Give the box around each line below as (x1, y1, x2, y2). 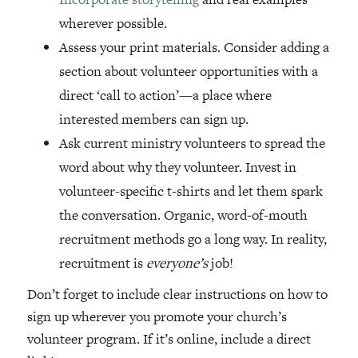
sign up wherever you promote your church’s (26, 307, 287, 327)
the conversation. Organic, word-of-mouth (58, 205, 308, 225)
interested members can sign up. (58, 109, 252, 129)
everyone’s (145, 253, 208, 273)
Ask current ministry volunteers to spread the (58, 133, 325, 153)
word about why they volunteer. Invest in (58, 157, 296, 177)
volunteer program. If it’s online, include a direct (26, 329, 311, 349)
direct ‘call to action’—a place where (58, 86, 272, 105)
